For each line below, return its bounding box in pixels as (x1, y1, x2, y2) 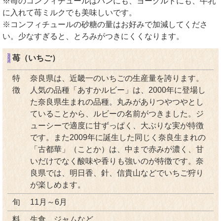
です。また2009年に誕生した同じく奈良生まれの (30, 133, 206, 142)
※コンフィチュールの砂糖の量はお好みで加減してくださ (2, 20, 208, 29)
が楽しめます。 (30, 181, 85, 189)
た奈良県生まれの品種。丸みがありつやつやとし (30, 98, 204, 107)
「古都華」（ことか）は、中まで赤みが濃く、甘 (30, 145, 204, 154)
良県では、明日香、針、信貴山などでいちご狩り (30, 169, 204, 178)
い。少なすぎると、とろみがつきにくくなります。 (2, 32, 184, 40)
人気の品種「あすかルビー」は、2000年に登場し (30, 86, 206, 95)
